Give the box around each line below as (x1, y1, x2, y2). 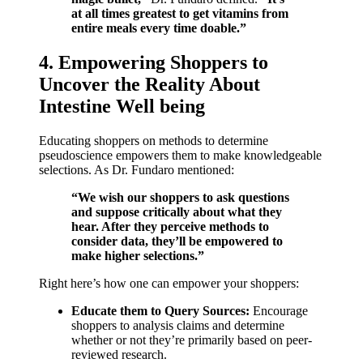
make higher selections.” (71, 248, 204, 263)
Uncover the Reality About (39, 73, 260, 95)
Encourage (250, 303, 308, 318)
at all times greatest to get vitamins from (71, 6, 288, 20)
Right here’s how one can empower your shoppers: (39, 275, 299, 290)
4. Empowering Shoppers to (39, 51, 268, 73)
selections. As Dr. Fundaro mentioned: (39, 162, 234, 177)
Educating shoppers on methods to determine (39, 133, 268, 147)
